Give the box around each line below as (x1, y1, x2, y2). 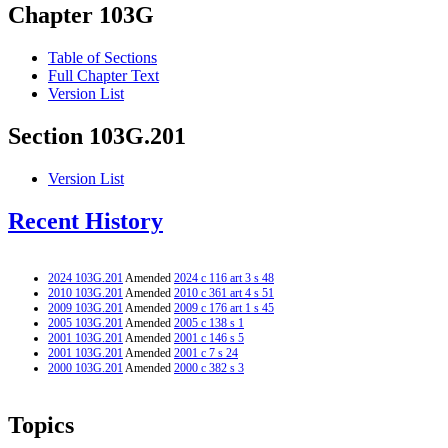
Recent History (8, 208, 163, 235)
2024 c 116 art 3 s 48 (174, 270, 274, 285)
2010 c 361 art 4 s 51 (174, 285, 274, 300)
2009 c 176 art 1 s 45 (174, 300, 274, 315)
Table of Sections (48, 49, 157, 67)
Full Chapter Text (48, 67, 159, 85)
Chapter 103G (8, 2, 154, 29)
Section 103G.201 (8, 123, 186, 150)
